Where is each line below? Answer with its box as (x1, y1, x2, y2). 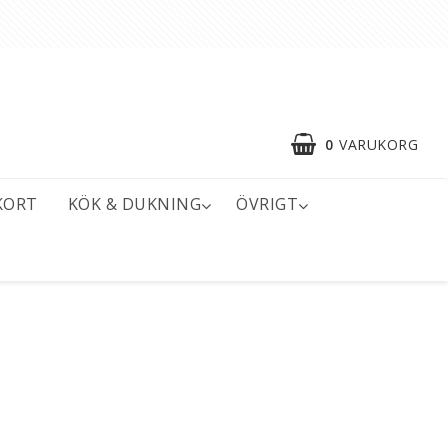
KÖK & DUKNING (67, 193, 201, 216)
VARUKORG (339, 134, 418, 154)
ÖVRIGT (236, 193, 298, 216)
